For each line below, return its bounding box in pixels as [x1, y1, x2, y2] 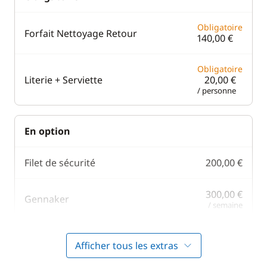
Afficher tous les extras [74, 239, 178, 252]
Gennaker [24, 193, 69, 206]
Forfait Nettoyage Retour [24, 26, 137, 40]
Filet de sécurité [24, 156, 95, 169]
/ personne [197, 85, 236, 96]
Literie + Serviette [24, 73, 103, 86]
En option [24, 125, 70, 138]
